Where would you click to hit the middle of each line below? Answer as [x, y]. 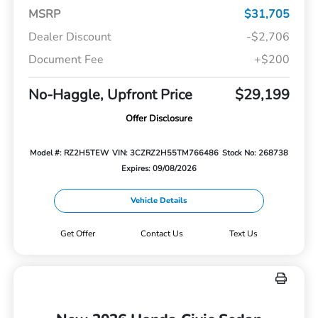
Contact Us [162, 233]
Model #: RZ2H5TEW [70, 153]
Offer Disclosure [159, 118]
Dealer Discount [70, 37]
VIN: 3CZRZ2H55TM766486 [165, 153]
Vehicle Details [159, 200]
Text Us [244, 233]
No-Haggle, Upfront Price [110, 94]
